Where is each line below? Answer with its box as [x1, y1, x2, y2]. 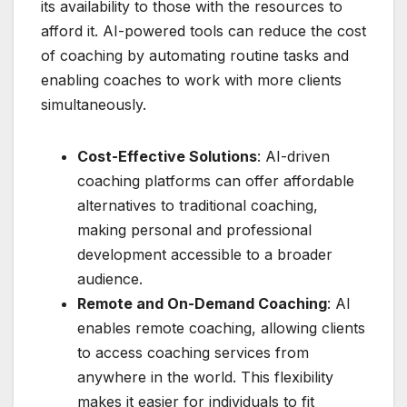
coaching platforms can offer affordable [77, 171, 354, 190]
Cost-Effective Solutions [77, 146, 257, 165]
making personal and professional [77, 220, 312, 239]
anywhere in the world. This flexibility [77, 367, 333, 386]
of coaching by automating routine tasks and [41, 45, 349, 65]
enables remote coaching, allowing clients [77, 318, 365, 337]
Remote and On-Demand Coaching [77, 293, 327, 313]
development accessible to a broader [77, 244, 333, 263]
